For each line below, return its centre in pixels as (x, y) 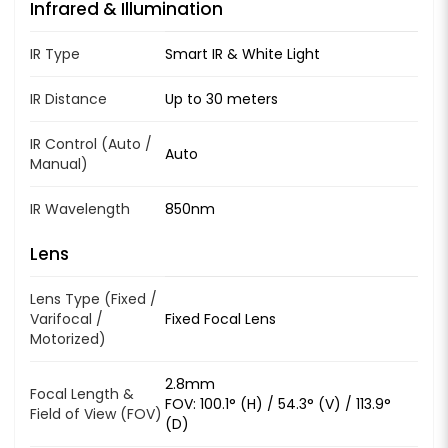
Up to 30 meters (221, 98)
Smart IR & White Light (242, 53)
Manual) (59, 163)
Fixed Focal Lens (220, 318)
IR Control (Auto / (91, 143)
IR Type (55, 53)
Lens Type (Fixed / (93, 298)
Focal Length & (82, 393)
